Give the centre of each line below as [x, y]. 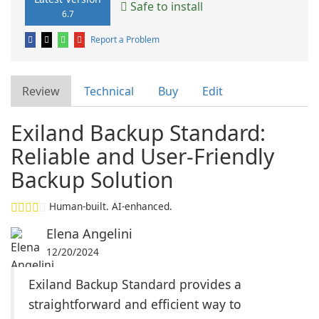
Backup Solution [92, 180]
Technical [109, 91]
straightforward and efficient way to [135, 304]
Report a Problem [125, 40]
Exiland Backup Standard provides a [135, 284]
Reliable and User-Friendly [142, 156]
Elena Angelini [89, 234]
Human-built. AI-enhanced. [111, 206]
